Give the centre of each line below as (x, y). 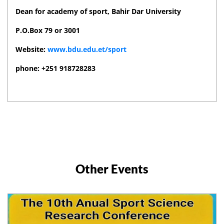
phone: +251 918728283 (55, 68)
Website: (31, 49)
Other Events (112, 168)
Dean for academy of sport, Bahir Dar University (98, 11)
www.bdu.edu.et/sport (87, 49)
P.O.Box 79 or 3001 (48, 30)
